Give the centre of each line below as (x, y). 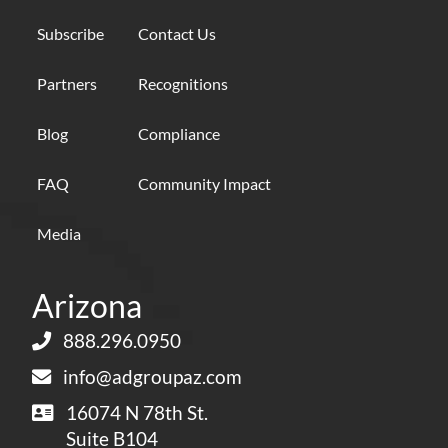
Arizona (87, 305)
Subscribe (70, 33)
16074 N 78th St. (136, 412)
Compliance (179, 133)
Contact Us (177, 33)
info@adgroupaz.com (152, 376)
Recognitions (183, 83)
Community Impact (204, 183)
